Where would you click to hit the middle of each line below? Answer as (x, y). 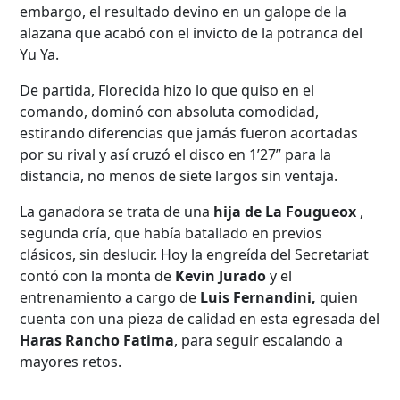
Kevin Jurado (221, 275)
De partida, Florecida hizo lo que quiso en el (167, 90)
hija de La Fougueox (287, 211)
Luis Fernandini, (258, 297)
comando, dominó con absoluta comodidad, (170, 111)
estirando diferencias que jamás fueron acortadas (189, 133)
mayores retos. (71, 361)
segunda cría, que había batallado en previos (171, 233)
